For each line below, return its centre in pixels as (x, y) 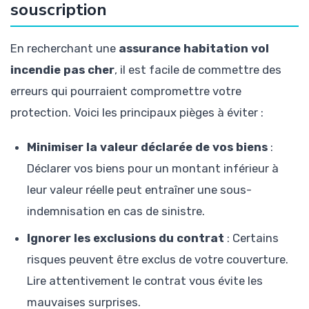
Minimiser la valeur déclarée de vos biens (147, 147)
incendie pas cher (62, 70)
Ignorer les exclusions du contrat (126, 238)
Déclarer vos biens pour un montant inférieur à (153, 169)
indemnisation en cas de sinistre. (116, 211)
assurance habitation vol (194, 49)
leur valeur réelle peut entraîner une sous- (139, 190)
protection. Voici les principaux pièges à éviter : (137, 113)
